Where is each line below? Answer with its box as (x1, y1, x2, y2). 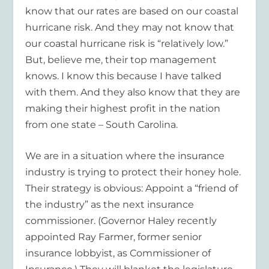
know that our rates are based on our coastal (25, 5, 239, 17)
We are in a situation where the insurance (25, 150, 225, 162)
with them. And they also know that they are (25, 86, 241, 98)
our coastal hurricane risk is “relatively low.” (25, 37, 229, 49)
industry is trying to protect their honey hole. (25, 166, 241, 178)
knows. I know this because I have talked (25, 70, 222, 82)
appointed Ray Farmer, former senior (25, 231, 202, 243)
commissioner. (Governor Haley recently (25, 215, 217, 227)
